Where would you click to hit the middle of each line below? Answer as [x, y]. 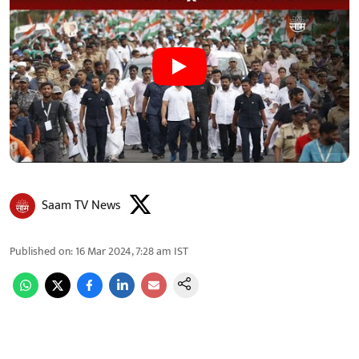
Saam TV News [81, 205]
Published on [40, 251]
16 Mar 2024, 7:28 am [123, 251]
